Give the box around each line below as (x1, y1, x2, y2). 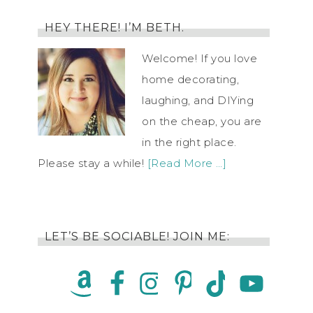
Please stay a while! (38, 156, 147, 170)
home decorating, (142, 73, 239, 86)
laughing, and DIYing (142, 94, 254, 107)
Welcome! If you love (142, 52, 257, 65)
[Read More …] (147, 156, 226, 170)
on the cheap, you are (142, 115, 262, 128)
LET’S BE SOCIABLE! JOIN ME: (45, 230, 230, 243)
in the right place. (142, 136, 237, 149)
